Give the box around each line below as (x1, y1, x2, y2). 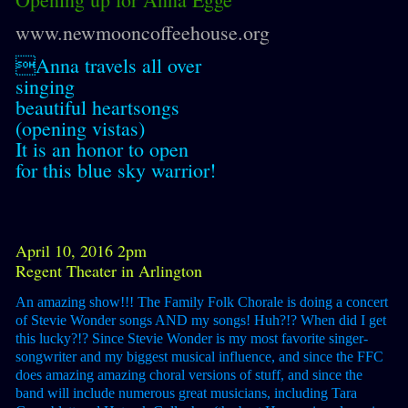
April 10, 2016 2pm (15, 240, 147, 261)
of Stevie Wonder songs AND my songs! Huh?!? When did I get (15, 312, 386, 328)
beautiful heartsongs (15, 94, 179, 120)
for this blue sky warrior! (15, 157, 216, 183)
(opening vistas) (15, 115, 145, 141)
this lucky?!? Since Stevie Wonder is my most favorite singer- (15, 331, 368, 346)
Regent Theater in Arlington (15, 260, 202, 281)
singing (15, 73, 75, 99)
